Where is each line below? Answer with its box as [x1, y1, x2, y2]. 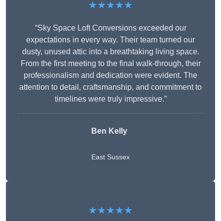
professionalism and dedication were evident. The [24, 71, 197, 80]
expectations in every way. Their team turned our [26, 36, 195, 44]
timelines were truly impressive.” [54, 95, 167, 104]
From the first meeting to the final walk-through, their [20, 59, 201, 68]
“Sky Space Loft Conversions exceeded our [35, 24, 186, 33]
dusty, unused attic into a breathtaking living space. [22, 47, 199, 56]
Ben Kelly [91, 127, 127, 136]
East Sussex [91, 153, 130, 161]
